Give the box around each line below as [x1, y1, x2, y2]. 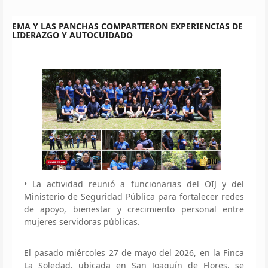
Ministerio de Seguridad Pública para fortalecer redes [24, 190, 244, 202]
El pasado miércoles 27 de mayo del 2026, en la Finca [24, 246, 244, 258]
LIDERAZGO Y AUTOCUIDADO [12, 29, 133, 41]
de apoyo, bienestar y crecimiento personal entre [24, 203, 244, 215]
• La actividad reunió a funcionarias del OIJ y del [24, 178, 244, 190]
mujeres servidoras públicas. [24, 215, 140, 227]
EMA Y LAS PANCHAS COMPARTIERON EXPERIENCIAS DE [12, 20, 243, 32]
